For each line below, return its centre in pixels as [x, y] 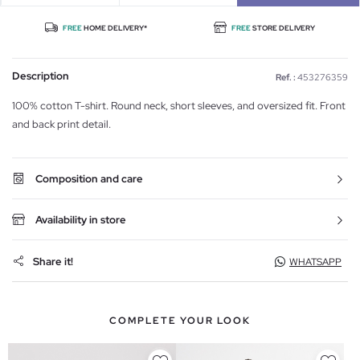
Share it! [53, 261]
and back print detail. [61, 125]
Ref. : [286, 78]
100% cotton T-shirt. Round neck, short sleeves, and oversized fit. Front [179, 106]
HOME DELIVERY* [115, 29]
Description [41, 76]
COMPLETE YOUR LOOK [180, 321]
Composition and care [89, 179]
